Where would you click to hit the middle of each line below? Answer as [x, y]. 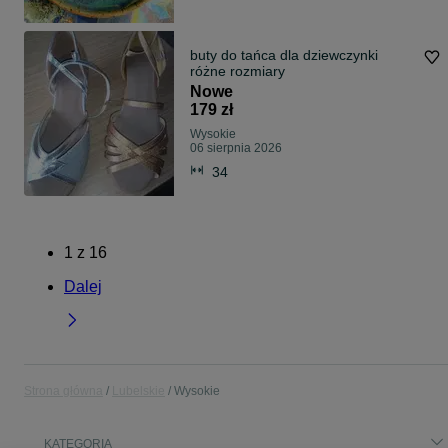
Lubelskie [138, 391]
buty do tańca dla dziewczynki [284, 55]
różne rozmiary [237, 71]
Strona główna [63, 391]
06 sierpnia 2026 [236, 148]
